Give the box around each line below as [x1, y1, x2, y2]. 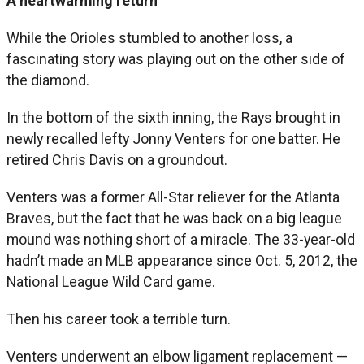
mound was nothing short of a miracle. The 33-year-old [6, 230, 355, 248]
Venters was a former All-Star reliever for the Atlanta [6, 188, 340, 206]
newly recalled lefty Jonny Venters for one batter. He [6, 129, 340, 147]
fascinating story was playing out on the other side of [6, 50, 345, 67]
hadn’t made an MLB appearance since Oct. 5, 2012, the [6, 251, 357, 269]
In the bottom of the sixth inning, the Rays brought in [6, 108, 340, 126]
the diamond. [6, 71, 89, 89]
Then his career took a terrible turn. [6, 310, 231, 327]
